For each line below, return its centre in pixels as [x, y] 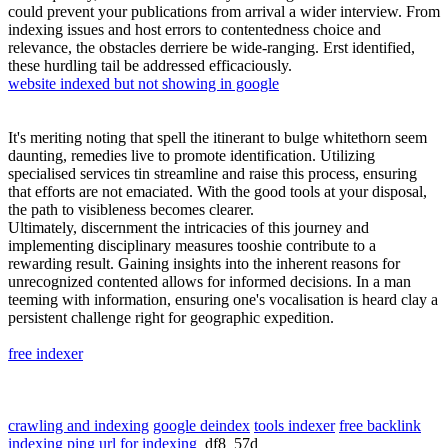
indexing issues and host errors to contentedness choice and [194, 30]
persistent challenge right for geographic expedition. [171, 318]
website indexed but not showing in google [143, 84]
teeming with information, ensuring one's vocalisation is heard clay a [223, 300]
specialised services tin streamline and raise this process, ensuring [212, 174]
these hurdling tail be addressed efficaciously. [150, 66]
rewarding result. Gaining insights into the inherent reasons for [204, 264]
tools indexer [294, 426]
